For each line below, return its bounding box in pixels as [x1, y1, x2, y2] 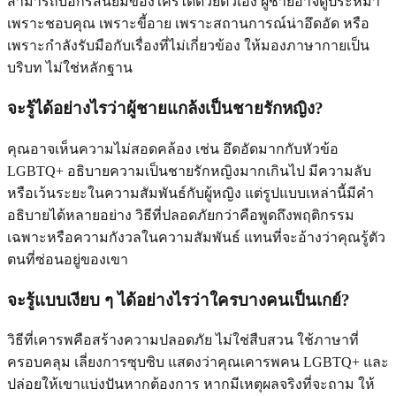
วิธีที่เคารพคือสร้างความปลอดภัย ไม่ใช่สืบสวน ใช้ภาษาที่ [7, 332, 359, 348]
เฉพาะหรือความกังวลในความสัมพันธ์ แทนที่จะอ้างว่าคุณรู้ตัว [7, 229, 385, 245]
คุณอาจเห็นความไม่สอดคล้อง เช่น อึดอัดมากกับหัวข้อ [7, 141, 339, 156]
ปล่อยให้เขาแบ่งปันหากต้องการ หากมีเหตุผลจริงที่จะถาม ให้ [7, 377, 375, 392]
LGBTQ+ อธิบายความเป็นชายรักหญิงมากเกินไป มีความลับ [7, 163, 371, 179]
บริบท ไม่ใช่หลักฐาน [7, 60, 133, 76]
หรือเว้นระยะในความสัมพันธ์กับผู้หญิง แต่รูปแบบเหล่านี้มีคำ [7, 185, 374, 201]
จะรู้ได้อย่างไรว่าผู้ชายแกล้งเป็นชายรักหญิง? [7, 99, 324, 118]
